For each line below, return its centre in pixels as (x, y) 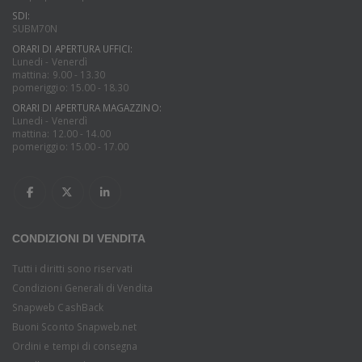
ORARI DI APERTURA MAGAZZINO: (87, 108)
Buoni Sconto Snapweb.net (75, 326)
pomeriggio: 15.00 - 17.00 (71, 147)
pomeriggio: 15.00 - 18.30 (71, 88)
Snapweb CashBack (58, 307)
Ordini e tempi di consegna (75, 345)
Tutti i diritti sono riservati (72, 268)
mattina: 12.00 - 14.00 (62, 134)
